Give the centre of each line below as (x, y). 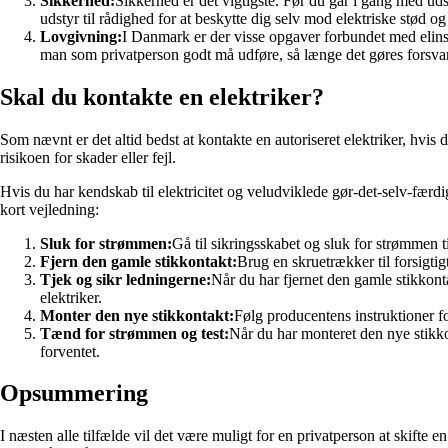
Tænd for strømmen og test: (134, 333)
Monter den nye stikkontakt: (137, 315)
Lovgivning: (81, 36)
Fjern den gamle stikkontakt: (138, 261)
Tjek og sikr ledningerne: (125, 279)
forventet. (70, 351)
